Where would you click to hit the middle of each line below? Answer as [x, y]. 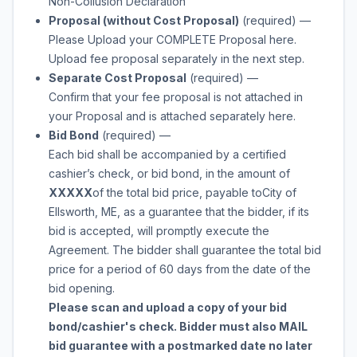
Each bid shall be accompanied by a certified [167, 154]
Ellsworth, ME [83, 212]
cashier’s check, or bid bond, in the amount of [169, 173]
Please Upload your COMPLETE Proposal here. [173, 39]
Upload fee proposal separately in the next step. [177, 59]
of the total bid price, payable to [177, 192]
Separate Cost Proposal [118, 78]
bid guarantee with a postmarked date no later [180, 345]
